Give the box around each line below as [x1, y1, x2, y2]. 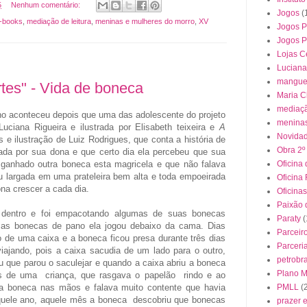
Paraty [277, 213, 301, 223]
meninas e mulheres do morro [95, 16, 195, 25]
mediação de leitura [27, 16, 91, 25]
